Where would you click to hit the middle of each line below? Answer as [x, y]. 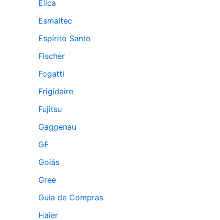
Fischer [52, 56]
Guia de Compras [71, 197]
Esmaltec [55, 21]
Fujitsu [50, 109]
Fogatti [51, 74]
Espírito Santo [65, 38]
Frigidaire [56, 91]
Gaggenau [57, 127]
